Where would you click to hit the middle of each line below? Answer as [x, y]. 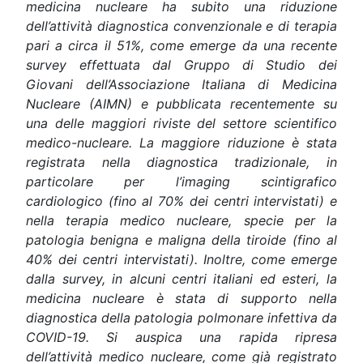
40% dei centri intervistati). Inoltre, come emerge [181, 259]
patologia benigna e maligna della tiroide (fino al [181, 239]
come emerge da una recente [243, 45]
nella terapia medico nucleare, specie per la [181, 220]
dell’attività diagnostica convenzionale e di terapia [181, 26]
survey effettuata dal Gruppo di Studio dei [181, 64]
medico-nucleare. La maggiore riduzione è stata [181, 142]
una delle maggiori [90, 123]
